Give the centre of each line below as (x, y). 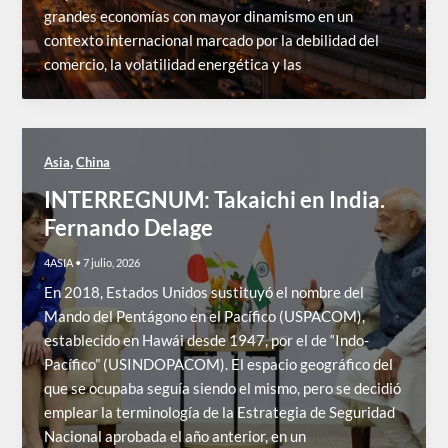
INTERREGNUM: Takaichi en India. (215, 199)
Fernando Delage (133, 227)
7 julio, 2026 (112, 262)
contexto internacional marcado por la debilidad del (212, 40)
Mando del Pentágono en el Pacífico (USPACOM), (205, 316)
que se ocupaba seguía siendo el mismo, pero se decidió (223, 388)
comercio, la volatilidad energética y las (173, 64)
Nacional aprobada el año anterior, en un (175, 436)
